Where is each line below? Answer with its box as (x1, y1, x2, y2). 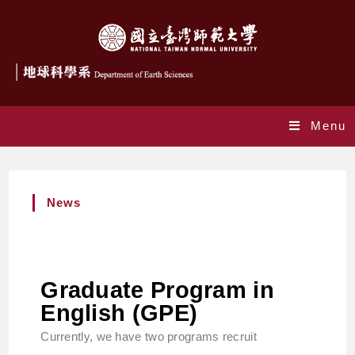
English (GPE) (40, 300, 198, 326)
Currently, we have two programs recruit (40, 329, 257, 343)
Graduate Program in (40, 277, 274, 303)
